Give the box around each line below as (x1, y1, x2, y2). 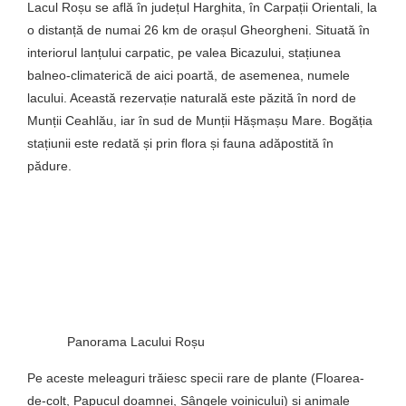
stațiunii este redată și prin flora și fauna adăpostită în (27, 135, 333, 150)
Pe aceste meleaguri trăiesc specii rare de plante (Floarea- (27, 370, 364, 385)
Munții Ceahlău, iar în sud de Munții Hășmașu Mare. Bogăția (27, 112, 372, 128)
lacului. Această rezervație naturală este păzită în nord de (27, 90, 356, 105)
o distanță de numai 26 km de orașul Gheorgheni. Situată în (27, 22, 370, 37)
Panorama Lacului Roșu (67, 333, 205, 349)
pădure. (27, 158, 72, 173)
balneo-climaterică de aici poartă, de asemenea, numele (27, 67, 350, 82)
